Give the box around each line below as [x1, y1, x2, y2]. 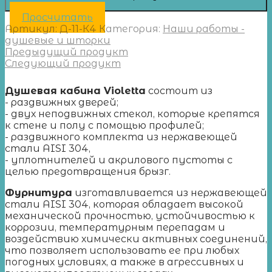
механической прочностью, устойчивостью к [5, 209, 255, 222]
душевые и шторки [5, 34, 110, 46]
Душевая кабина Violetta [5, 84, 146, 97]
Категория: [99, 22, 163, 35]
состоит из [146, 84, 212, 97]
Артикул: [5, 22, 59, 35]
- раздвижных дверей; [5, 96, 118, 108]
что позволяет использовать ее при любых [5, 244, 239, 256]
